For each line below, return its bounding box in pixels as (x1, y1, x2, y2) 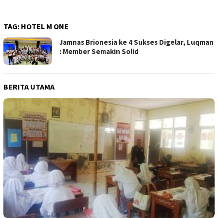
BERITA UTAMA (3, 82, 54, 91)
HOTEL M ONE (21, 21, 69, 32)
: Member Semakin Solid (59, 47, 139, 56)
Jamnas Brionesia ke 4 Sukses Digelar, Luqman (59, 37, 214, 47)
